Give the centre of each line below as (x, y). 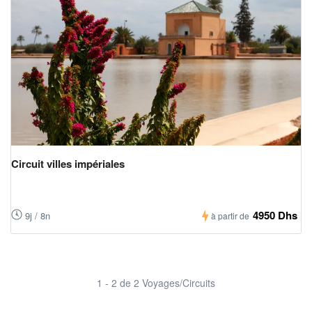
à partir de (230, 216)
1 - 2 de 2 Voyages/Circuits (156, 283)
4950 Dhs (275, 216)
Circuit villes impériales (68, 164)
